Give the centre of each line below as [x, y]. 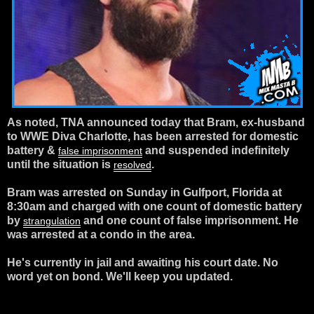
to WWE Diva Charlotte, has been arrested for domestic [153, 136]
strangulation [52, 220]
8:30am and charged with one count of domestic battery [155, 206]
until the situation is [59, 164]
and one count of [129, 220]
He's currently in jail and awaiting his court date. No [143, 262]
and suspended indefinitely [217, 150]
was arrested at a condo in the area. [101, 234]
